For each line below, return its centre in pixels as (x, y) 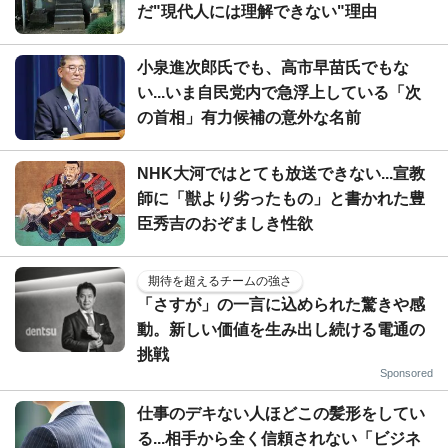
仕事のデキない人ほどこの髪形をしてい (281, 413)
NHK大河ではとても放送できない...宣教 (281, 173)
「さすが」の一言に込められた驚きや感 (281, 304)
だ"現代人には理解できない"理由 (257, 11)
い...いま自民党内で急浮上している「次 (279, 92)
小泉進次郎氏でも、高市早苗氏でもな (273, 67)
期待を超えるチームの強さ (220, 280)
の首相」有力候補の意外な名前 (249, 117)
